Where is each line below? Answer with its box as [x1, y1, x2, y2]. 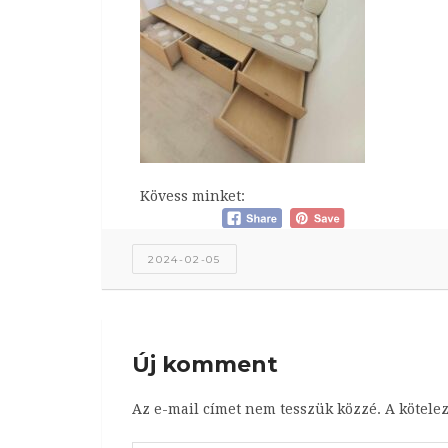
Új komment [132, 350, 278, 378]
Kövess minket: [139, 187, 245, 204]
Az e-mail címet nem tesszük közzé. [132, 400, 381, 417]
